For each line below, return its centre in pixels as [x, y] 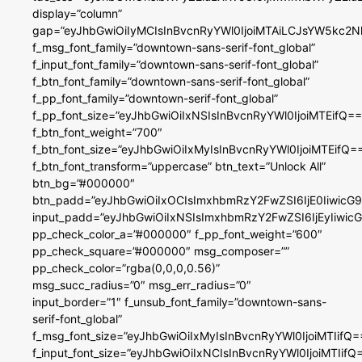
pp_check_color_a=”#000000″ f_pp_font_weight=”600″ [177, 234]
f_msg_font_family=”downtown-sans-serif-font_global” [174, 48]
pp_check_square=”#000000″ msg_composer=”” [161, 251]
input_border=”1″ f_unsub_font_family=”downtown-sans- [179, 302]
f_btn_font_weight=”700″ [97, 133]
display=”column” [77, 14]
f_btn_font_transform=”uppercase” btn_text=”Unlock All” [179, 166]
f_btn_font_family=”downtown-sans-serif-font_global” [171, 82]
